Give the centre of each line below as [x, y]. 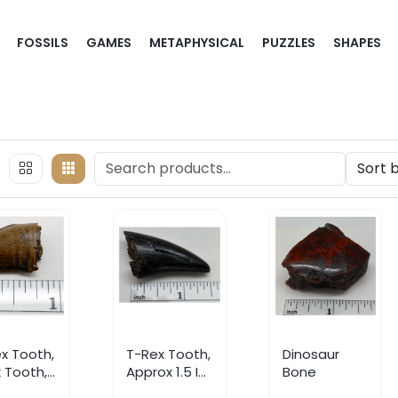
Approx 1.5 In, [167, 371]
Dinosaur [310, 354]
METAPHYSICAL [197, 43]
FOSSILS [43, 43]
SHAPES [357, 43]
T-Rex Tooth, [168, 354]
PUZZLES [289, 43]
